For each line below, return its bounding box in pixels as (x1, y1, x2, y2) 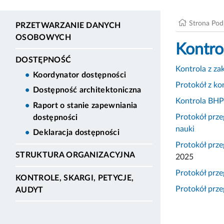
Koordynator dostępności (33, 71, 126, 79)
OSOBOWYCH (15, 33, 71, 41)
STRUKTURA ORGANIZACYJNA (15, 151, 135, 159)
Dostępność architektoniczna (33, 86, 141, 94)
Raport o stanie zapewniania (33, 101, 137, 109)
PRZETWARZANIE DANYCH (15, 21, 121, 29)
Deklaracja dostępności (33, 128, 120, 137)
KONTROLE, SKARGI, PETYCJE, (15, 173, 134, 182)
